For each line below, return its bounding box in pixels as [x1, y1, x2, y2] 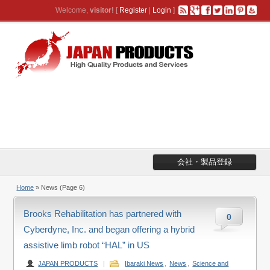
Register [119, 6, 147, 14]
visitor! [89, 6, 114, 14]
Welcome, [55, 6, 90, 14]
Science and [192, 260, 229, 267]
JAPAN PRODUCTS [38, 260, 98, 267]
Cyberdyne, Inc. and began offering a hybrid [24, 224, 195, 234]
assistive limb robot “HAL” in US [24, 240, 150, 250]
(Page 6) [58, 184, 86, 191]
